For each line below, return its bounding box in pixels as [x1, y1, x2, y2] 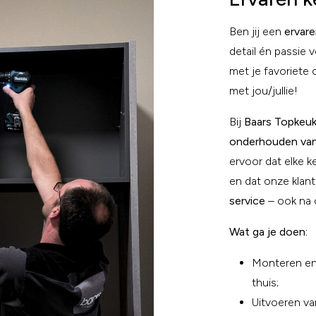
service [229, 194, 265, 207]
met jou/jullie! [229, 84, 298, 97]
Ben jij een [229, 25, 284, 38]
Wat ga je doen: [229, 225, 308, 238]
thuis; [252, 276, 279, 289]
